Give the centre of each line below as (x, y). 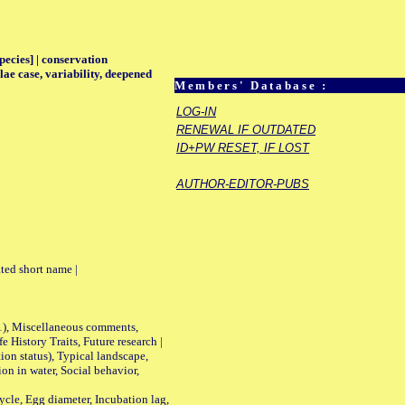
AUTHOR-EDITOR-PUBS (243, 184)
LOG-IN (196, 112)
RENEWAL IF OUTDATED (246, 130)
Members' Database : (251, 86)
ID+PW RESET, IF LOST (243, 148)
